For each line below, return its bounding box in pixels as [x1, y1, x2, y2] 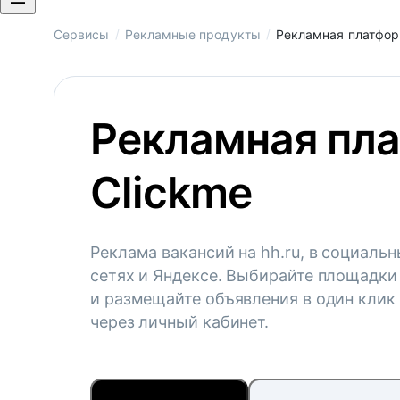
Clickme [90, 166, 253, 219]
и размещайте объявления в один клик [90, 289, 396, 308]
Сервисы [54, 27, 110, 42]
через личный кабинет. [90, 312, 270, 331]
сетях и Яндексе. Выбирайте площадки [90, 266, 397, 285]
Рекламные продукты [124, 27, 261, 42]
